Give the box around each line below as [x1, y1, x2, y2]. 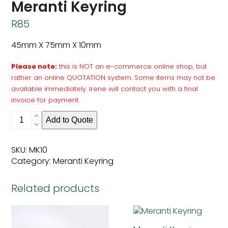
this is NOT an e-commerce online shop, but [57, 62, 207, 72]
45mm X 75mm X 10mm [11, 39, 102, 51]
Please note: [11, 62, 58, 72]
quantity [11, 132, 45, 145]
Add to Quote [46, 116, 94, 125]
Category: [11, 155, 51, 167]
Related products [11, 181, 100, 196]
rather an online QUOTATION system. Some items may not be [11, 73, 216, 83]
